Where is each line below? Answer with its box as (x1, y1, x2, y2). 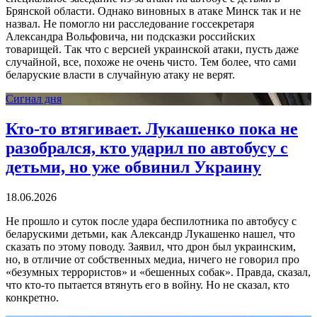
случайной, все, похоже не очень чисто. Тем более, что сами (6, 55, 296, 68)
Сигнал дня (6, 92, 62, 105)
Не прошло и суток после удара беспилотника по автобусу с (6, 214, 296, 227)
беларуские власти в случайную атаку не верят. (6, 68, 235, 81)
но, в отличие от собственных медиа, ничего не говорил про (6, 253, 299, 265)
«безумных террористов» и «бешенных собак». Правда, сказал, (6, 265, 311, 278)
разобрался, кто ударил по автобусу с (6, 138, 288, 157)
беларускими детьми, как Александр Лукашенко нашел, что (6, 227, 295, 240)
